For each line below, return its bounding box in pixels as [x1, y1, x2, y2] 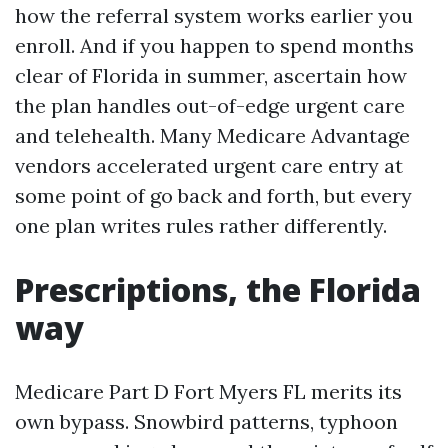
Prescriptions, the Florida [15, 268, 421, 311]
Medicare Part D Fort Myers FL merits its [15, 379, 402, 404]
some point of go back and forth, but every [15, 183, 412, 208]
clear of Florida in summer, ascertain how [15, 63, 407, 88]
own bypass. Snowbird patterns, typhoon [15, 409, 398, 434]
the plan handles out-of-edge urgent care [15, 93, 405, 118]
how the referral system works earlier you [15, 3, 413, 28]
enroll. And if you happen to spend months [15, 33, 414, 58]
